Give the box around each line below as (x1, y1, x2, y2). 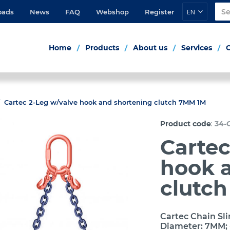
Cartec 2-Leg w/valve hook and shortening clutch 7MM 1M (4, 98, 206, 106)
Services (181, 43, 212, 52)
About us (133, 43, 167, 52)
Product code (160, 119, 212, 128)
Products (85, 43, 119, 52)
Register (145, 7, 174, 16)
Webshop (96, 7, 129, 16)
